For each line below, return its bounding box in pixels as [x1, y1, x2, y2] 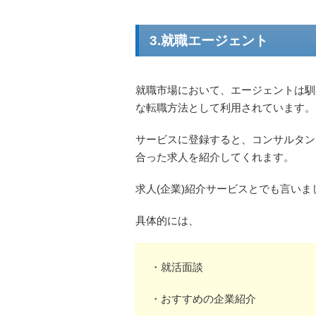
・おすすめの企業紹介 [150, 293, 256, 305]
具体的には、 [135, 214, 199, 227]
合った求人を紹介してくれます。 [135, 151, 294, 164]
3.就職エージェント [150, 33, 268, 49]
